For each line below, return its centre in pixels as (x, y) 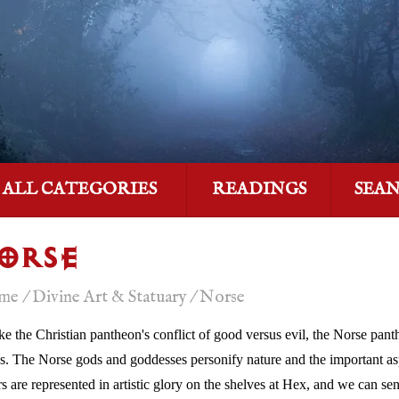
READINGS (259, 190)
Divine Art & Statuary (109, 297)
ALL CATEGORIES (79, 190)
